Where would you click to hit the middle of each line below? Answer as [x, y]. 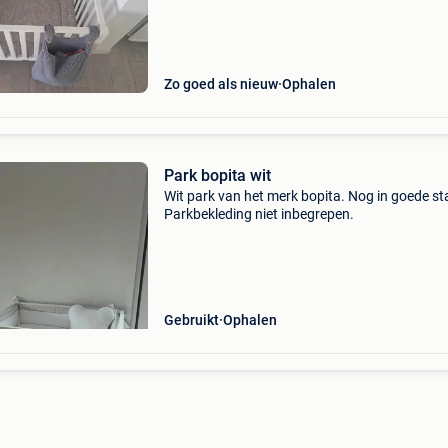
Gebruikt [191, 320]
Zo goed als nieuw [220, 84]
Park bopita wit [217, 175]
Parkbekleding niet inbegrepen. [258, 214]
